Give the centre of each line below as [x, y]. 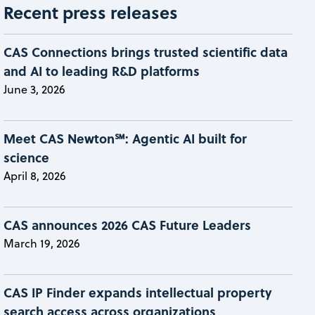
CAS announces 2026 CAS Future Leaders [128, 225]
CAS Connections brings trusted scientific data [146, 52]
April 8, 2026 [35, 175]
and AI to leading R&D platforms [102, 71]
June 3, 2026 [35, 89]
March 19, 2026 [42, 243]
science [27, 157]
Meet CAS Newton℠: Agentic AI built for [126, 138]
